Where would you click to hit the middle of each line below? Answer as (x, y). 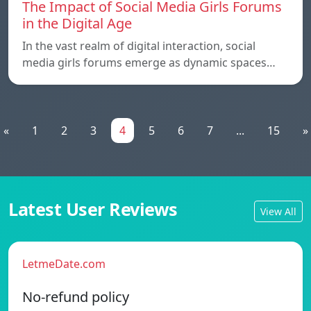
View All (278, 212)
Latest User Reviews (93, 209)
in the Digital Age (77, 23)
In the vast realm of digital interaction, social (139, 45)
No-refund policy (76, 296)
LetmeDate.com (64, 263)
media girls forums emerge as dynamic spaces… (149, 62)
